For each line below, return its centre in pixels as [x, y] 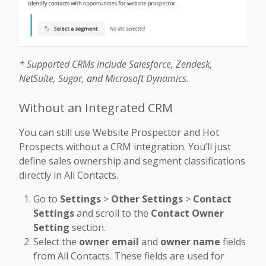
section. [88, 228]
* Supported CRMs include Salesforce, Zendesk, [116, 64]
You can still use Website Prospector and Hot [119, 133]
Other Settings [147, 199]
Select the [56, 242]
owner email [109, 242]
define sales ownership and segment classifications [132, 161]
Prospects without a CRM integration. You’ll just [125, 147]
